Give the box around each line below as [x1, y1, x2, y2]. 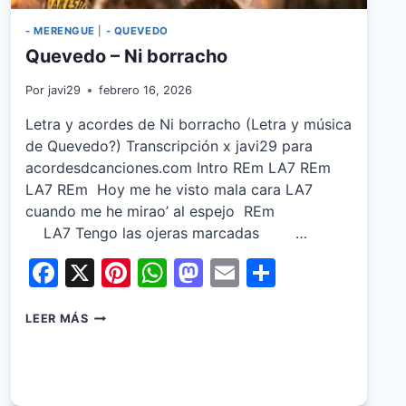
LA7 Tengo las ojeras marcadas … [25, 224, 308, 243]
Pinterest [130, 255, 256, 291]
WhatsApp [167, 255, 311, 291]
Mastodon [203, 255, 342, 291]
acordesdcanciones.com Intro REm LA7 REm [25, 159, 332, 178]
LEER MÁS [25, 312, 89, 326]
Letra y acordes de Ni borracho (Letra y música [25, 115, 353, 134]
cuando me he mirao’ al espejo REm [25, 202, 353, 221]
